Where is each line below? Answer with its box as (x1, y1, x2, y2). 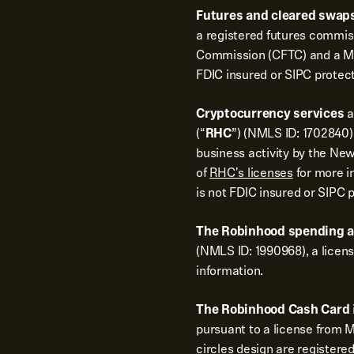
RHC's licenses (209, 163, 293, 183)
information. (196, 261, 263, 281)
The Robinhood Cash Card (196, 299, 350, 319)
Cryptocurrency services (196, 104, 345, 123)
